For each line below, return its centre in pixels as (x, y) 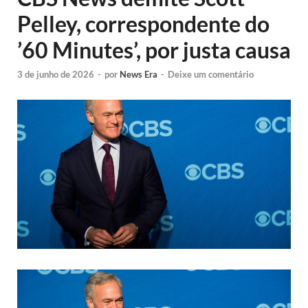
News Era (139, 75)
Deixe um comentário (211, 75)
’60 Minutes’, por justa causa (154, 50)
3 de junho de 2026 (56, 75)
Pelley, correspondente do (143, 24)
